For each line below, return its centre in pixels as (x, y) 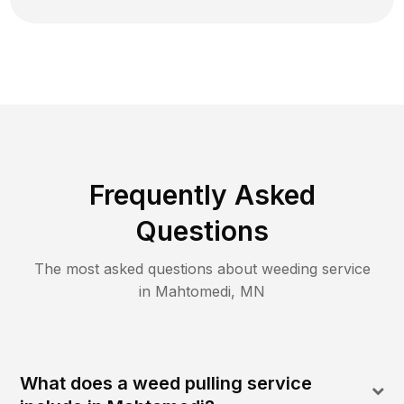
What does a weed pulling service (166, 384)
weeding (289, 269)
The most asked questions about (147, 269)
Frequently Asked (202, 195)
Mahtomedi (193, 292)
